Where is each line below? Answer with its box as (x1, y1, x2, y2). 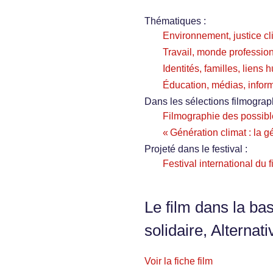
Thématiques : (144, 16, 206, 27)
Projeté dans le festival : (144, 144, 247, 155)
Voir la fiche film (144, 256, 213, 267)
